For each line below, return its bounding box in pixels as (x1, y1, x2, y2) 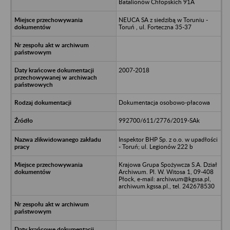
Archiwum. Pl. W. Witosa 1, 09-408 (118, 167, 214, 176)
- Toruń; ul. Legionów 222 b (118, 142, 193, 150)
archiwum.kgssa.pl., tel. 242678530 (118, 182, 215, 190)
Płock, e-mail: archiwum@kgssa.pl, (118, 175, 211, 183)
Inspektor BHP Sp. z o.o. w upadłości (118, 135, 218, 143)
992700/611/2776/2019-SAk (118, 116, 200, 124)
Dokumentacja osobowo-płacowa (118, 98, 210, 106)
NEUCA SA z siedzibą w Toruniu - (118, 15, 208, 24)
